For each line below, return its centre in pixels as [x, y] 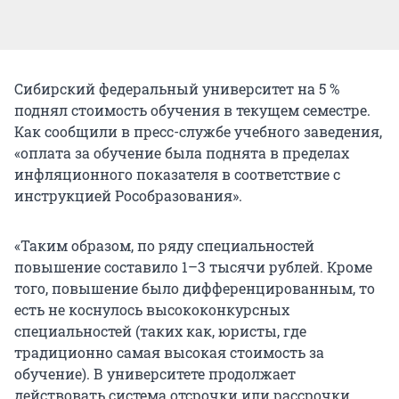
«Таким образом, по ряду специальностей [164, 245]
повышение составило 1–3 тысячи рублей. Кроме [193, 266]
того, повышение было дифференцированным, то [195, 288]
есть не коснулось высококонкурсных [152, 309]
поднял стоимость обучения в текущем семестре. [192, 110]
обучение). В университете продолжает [155, 373]
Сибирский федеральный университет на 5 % [177, 88]
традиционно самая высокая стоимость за [169, 352]
